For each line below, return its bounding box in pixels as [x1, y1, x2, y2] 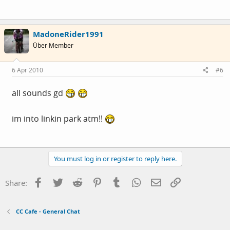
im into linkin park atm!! [12, 112, 105, 124]
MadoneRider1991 [33, 29, 104, 40]
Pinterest [103, 176, 135, 187]
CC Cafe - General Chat [15, 207, 80, 215]
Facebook [44, 176, 79, 187]
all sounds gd [12, 87, 65, 99]
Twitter [64, 176, 89, 187]
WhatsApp [142, 176, 179, 187]
